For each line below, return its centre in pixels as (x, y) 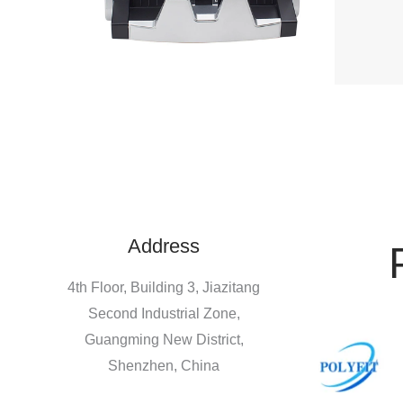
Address (164, 246)
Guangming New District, (164, 340)
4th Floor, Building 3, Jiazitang (164, 288)
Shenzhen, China (164, 366)
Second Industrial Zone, (164, 314)
